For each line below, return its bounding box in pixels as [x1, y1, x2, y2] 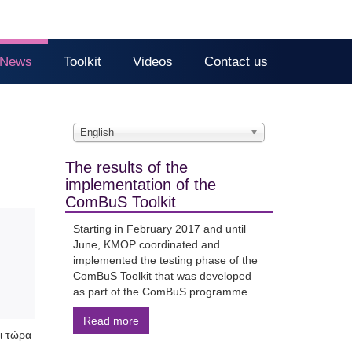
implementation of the [64, 176, 216, 193]
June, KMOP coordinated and [72, 238, 220, 251]
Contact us [204, 54, 268, 69]
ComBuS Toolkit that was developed [72, 269, 251, 282]
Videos [133, 54, 173, 69]
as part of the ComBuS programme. [72, 285, 251, 298]
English [79, 126, 114, 138]
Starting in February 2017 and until [72, 222, 246, 235]
